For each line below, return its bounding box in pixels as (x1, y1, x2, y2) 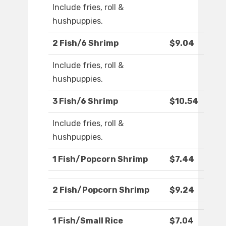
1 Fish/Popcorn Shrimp (52, 154, 148, 164)
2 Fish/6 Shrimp (52, 38, 119, 48)
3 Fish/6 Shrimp (52, 96, 118, 106)
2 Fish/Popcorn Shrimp (52, 185, 149, 195)
